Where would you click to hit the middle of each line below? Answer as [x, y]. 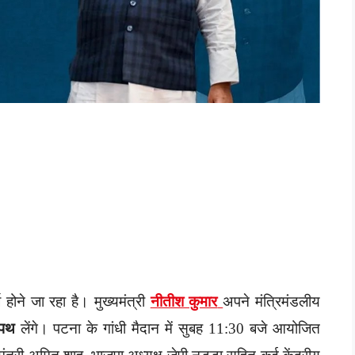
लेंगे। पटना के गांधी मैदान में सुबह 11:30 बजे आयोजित [168, 328]
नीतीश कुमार [184, 301]
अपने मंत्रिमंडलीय [272, 301]
